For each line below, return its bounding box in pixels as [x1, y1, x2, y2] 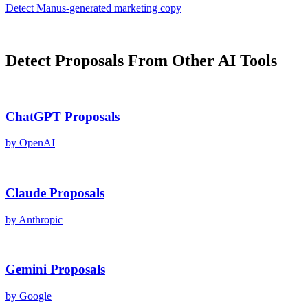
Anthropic [19, 213, 63, 225]
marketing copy [114, 2, 181, 14]
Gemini [5, 262, 47, 277]
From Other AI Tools [124, 51, 277, 69]
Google [19, 290, 52, 302]
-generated [66, 2, 114, 14]
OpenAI [19, 137, 55, 149]
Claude [5, 185, 46, 200]
